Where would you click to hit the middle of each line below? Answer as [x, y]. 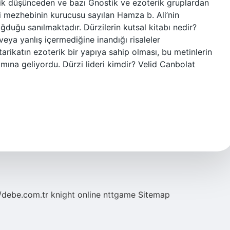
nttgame [119, 195]
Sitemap [154, 195]
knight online [76, 195]
